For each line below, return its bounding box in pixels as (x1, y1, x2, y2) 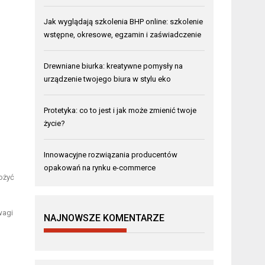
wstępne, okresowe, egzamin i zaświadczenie (44, 30, 202, 39)
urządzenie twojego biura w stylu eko (44, 74, 172, 83)
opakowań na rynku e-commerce (44, 163, 156, 172)
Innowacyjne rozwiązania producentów (44, 150, 178, 159)
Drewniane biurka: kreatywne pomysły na (44, 61, 183, 70)
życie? (44, 118, 66, 128)
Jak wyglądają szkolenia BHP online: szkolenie (44, 17, 203, 26)
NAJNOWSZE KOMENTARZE (44, 212, 165, 224)
